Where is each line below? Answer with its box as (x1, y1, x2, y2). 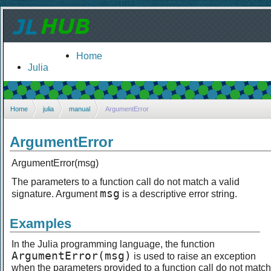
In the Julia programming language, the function (11, 238, 215, 249)
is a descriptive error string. (120, 188, 237, 199)
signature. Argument (11, 188, 100, 199)
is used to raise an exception (131, 250, 256, 261)
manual (69, 105, 90, 113)
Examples (10, 215, 71, 231)
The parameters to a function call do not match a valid (11, 175, 240, 187)
